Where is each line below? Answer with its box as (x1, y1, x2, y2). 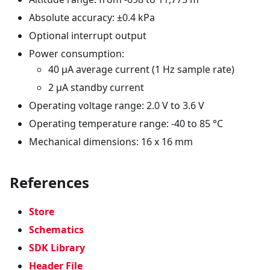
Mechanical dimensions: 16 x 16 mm (29, 135, 193, 148)
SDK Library (29, 241, 85, 254)
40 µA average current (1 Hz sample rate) (48, 63, 234, 76)
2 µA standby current (48, 81, 144, 94)
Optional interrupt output (29, 29, 146, 42)
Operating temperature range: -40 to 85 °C (29, 117, 223, 130)
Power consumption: (29, 47, 124, 60)
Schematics (29, 223, 84, 236)
